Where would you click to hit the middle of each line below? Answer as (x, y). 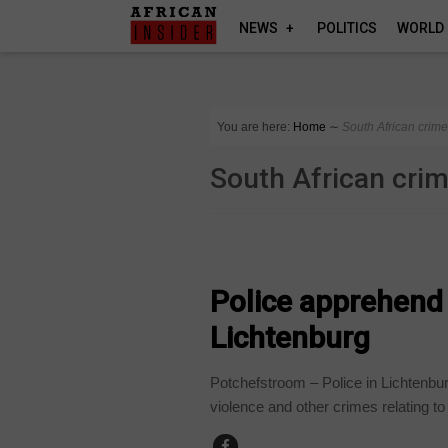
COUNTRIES (254, 260)
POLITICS (347, 28)
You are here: (254, 127)
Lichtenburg (290, 337)
